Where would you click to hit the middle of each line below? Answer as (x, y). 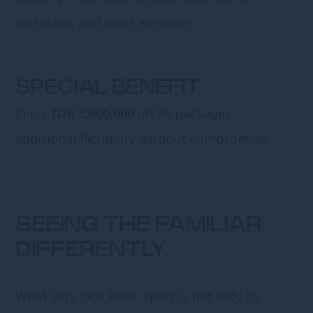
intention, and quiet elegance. (105, 23)
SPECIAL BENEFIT (108, 88)
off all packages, (185, 114)
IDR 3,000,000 (93, 114)
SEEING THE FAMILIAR (139, 225)
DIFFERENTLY (91, 250)
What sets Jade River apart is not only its (138, 297)
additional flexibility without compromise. (143, 139)
